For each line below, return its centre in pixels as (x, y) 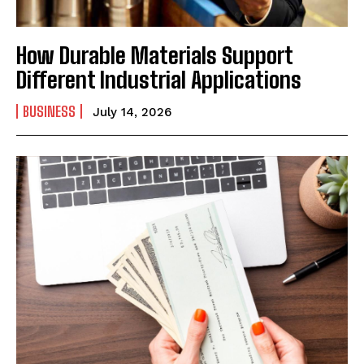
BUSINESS (49, 111)
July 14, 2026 (132, 112)
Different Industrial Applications (159, 79)
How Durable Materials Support (155, 55)
